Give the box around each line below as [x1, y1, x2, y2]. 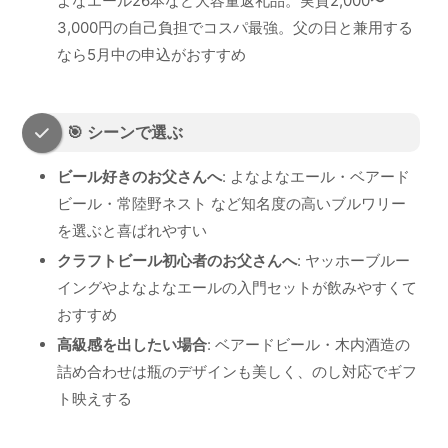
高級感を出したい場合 [57, 335, 207, 355]
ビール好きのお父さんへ [57, 167, 222, 187]
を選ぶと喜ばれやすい [57, 221, 207, 241]
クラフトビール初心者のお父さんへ [57, 251, 297, 271]
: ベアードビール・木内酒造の [207, 335, 410, 355]
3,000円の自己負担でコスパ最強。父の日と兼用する [57, 17, 413, 37]
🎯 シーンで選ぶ [67, 123, 183, 143]
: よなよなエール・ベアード [222, 167, 410, 187]
